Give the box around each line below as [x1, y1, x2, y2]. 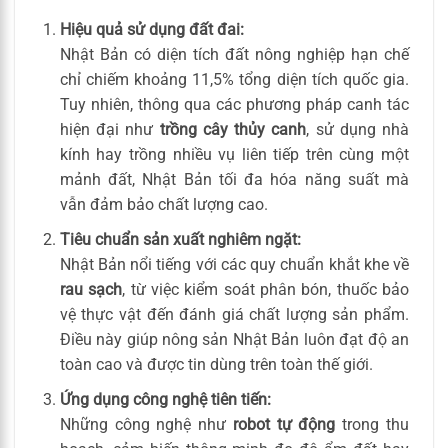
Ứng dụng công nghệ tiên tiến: [59, 389, 271, 409]
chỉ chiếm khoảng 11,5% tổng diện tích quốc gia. [59, 70, 409, 90]
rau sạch [59, 280, 123, 300]
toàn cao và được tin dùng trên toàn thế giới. [59, 355, 373, 375]
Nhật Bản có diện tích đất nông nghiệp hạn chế [59, 45, 409, 65]
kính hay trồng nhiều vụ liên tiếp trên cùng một [59, 145, 409, 165]
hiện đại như [59, 120, 160, 140]
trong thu [335, 414, 410, 434]
